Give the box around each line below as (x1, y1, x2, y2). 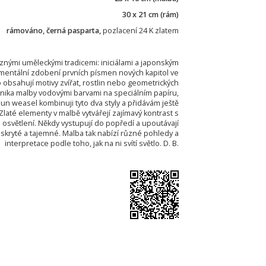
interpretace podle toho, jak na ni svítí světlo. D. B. (5, 138, 179, 148)
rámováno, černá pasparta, (7, 26, 103, 36)
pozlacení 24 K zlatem (103, 26, 179, 36)
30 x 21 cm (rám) (122, 9, 179, 20)
